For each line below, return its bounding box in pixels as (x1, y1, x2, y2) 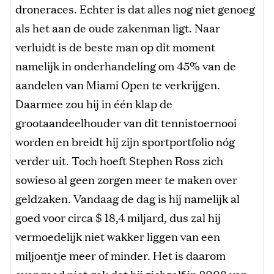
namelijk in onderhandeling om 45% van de (15, 57, 236, 74)
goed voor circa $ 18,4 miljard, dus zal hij (15, 209, 221, 226)
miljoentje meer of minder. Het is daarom (15, 247, 226, 264)
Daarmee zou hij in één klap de (15, 95, 172, 112)
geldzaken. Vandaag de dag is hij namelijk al (15, 190, 240, 207)
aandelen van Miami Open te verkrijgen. (15, 76, 220, 93)
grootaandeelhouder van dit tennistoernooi (15, 114, 237, 131)
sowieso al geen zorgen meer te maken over (15, 171, 237, 188)
